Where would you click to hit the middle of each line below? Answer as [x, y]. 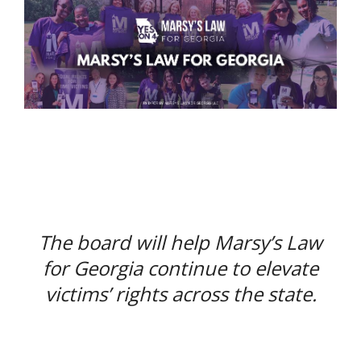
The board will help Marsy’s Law [180, 242]
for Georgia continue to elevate [180, 268]
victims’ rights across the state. [180, 293]
